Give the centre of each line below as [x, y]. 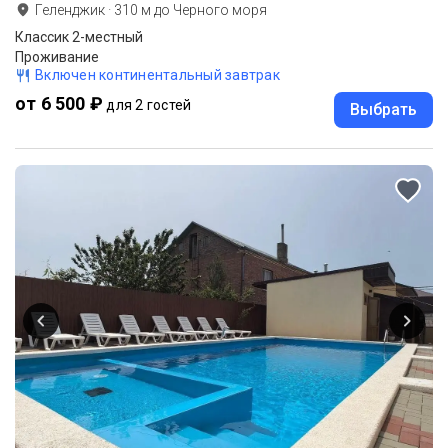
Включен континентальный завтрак [157, 74]
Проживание [57, 56]
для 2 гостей [149, 104]
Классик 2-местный [79, 36]
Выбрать [383, 109]
